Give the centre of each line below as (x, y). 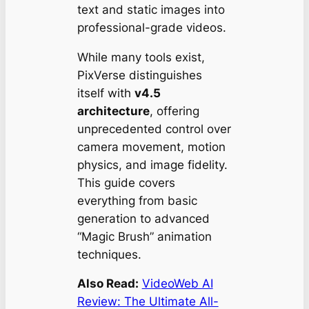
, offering (174, 111)
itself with (106, 93)
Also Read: (108, 284)
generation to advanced (143, 218)
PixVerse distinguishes (139, 75)
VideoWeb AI (177, 284)
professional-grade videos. (151, 27)
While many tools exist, (141, 57)
